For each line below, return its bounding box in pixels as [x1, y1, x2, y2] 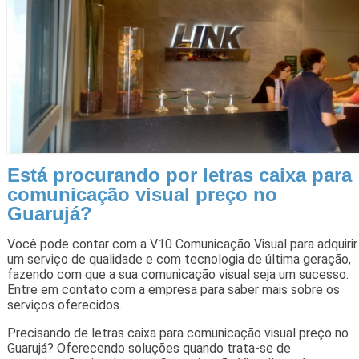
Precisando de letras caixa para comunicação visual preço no [6, 325, 349, 341]
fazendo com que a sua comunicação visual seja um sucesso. [6, 266, 349, 282]
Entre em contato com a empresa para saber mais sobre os [6, 281, 340, 297]
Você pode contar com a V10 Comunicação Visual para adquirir [6, 236, 357, 252]
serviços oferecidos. [6, 296, 122, 313]
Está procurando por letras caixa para [6, 163, 352, 186]
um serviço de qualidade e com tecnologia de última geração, [6, 251, 351, 267]
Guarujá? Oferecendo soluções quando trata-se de [6, 340, 291, 356]
